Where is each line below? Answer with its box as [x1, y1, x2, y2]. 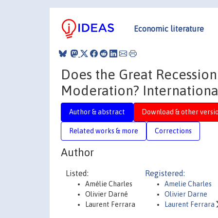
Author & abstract [69, 108, 125, 116]
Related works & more [69, 127, 138, 135]
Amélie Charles [85, 180, 132, 188]
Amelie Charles [164, 180, 212, 188]
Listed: [66, 169, 89, 178]
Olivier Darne [164, 190, 207, 198]
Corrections [155, 127, 192, 135]
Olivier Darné [85, 190, 128, 198]
